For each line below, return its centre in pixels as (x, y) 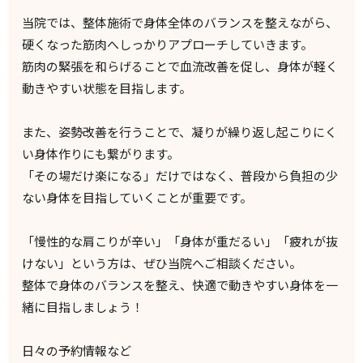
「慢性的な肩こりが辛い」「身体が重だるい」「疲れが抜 (180, 241)
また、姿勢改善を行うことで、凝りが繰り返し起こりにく (180, 131)
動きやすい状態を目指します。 (107, 88)
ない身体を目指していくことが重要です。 (137, 197)
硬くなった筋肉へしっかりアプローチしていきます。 (168, 44)
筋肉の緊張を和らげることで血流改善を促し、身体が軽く (180, 66)
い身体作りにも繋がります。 (101, 153)
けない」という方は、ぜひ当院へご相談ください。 (162, 263)
